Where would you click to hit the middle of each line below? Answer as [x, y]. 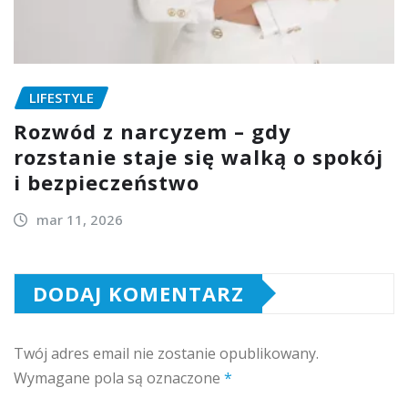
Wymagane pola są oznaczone [119, 377]
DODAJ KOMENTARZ [138, 293]
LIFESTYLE [61, 98]
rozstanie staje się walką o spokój [199, 156]
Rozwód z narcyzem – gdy [153, 131]
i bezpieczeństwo [107, 182]
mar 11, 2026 [79, 219]
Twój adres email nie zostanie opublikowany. [166, 353]
